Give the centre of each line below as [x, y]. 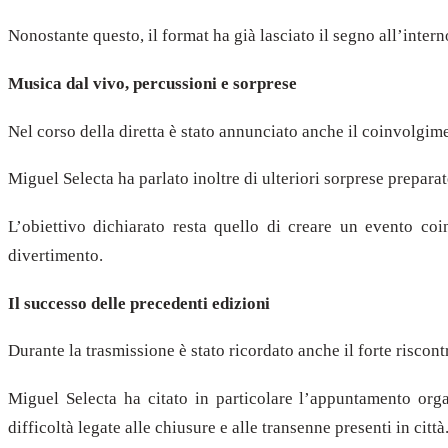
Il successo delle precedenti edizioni [139, 303]
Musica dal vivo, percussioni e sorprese [152, 83]
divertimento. [55, 256]
